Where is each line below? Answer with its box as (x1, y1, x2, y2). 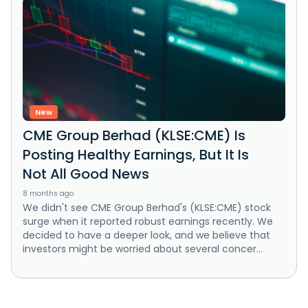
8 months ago (23, 188, 74, 199)
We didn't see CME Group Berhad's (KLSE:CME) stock (23, 200, 271, 214)
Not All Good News (23, 164, 149, 184)
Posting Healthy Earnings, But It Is (23, 144, 249, 164)
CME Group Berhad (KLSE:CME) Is (23, 125, 245, 145)
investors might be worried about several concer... (23, 241, 263, 256)
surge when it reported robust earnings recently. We (23, 214, 273, 228)
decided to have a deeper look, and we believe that (23, 228, 270, 242)
